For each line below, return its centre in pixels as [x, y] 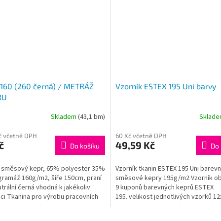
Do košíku [85, 146]
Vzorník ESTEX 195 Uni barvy [166, 86]
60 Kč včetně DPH [141, 135]
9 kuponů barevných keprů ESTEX [165, 187]
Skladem [64, 117]
